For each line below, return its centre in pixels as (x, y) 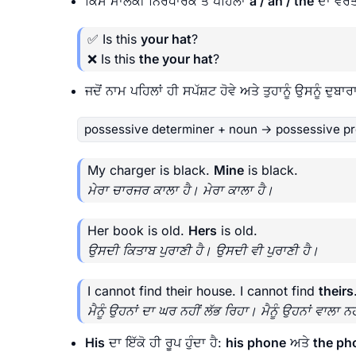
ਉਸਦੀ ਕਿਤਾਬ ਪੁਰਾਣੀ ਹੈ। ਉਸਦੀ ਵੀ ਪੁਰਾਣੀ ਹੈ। (203, 250)
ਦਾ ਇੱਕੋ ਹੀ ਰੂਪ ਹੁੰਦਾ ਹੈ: (165, 342)
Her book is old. (138, 230)
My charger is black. (151, 170)
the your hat (176, 58)
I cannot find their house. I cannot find (203, 290)
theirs (336, 290)
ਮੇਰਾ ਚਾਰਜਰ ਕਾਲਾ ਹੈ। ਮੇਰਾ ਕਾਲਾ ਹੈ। (180, 190)
